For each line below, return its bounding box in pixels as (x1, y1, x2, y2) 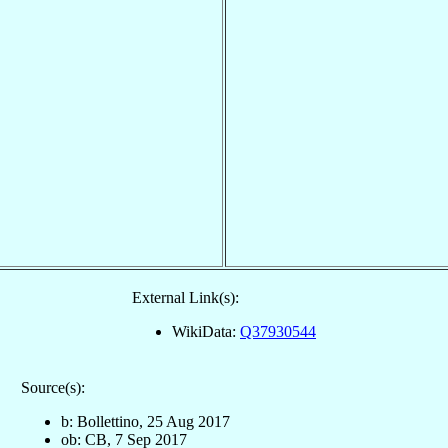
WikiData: (172, 322, 240, 340)
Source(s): (20, 378, 85, 396)
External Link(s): (132, 288, 239, 306)
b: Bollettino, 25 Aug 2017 (60, 412, 230, 430)
